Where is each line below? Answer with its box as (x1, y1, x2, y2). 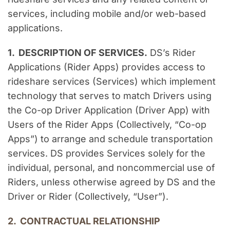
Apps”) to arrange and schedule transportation (8, 133, 213, 145)
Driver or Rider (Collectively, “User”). (8, 191, 168, 202)
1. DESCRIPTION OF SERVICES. (8, 47, 147, 59)
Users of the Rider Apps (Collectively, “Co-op (8, 119, 206, 130)
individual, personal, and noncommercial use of (8, 162, 215, 174)
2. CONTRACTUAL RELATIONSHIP (8, 216, 160, 227)
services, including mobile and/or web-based (8, 8, 206, 20)
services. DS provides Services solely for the (8, 148, 205, 159)
